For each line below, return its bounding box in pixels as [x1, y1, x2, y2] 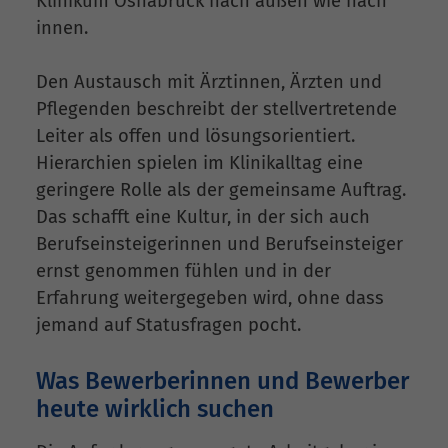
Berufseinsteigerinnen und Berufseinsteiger [36, 233, 403, 256]
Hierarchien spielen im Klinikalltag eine [36, 152, 363, 175]
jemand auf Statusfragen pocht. [36, 314, 301, 337]
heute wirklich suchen [36, 394, 274, 423]
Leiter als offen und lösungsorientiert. [36, 125, 355, 148]
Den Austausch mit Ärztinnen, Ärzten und [36, 71, 382, 94]
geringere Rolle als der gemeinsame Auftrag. [36, 179, 406, 202]
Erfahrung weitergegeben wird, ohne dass [36, 287, 384, 310]
